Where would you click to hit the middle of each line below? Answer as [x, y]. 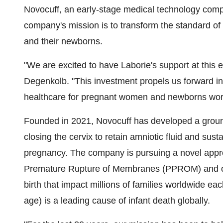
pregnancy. [46, 153]
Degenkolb [45, 81]
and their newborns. [64, 41]
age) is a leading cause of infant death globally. [117, 201]
